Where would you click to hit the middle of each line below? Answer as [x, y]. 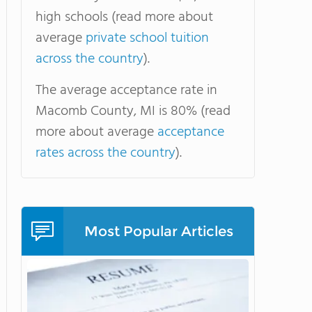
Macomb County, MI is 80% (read [133, 111]
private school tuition [147, 38]
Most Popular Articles [159, 231]
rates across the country [106, 153]
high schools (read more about [124, 17]
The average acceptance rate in [126, 91]
